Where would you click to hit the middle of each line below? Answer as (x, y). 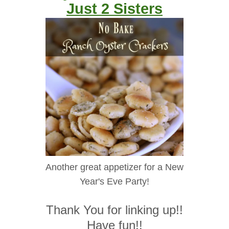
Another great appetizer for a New (114, 167)
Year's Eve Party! (114, 182)
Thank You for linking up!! (114, 210)
